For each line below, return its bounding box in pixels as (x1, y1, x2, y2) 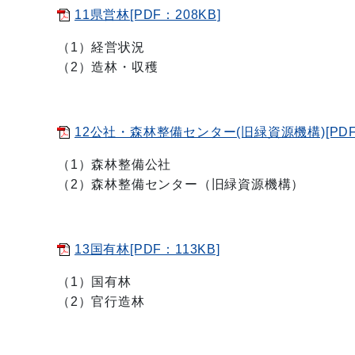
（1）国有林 (57, 275, 132, 288)
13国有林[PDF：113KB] (74, 242, 220, 256)
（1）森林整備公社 (57, 158, 172, 171)
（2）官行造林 (57, 295, 145, 308)
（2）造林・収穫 (57, 60, 158, 74)
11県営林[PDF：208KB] (74, 8, 221, 21)
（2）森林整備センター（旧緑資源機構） (57, 177, 305, 191)
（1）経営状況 (57, 40, 145, 54)
